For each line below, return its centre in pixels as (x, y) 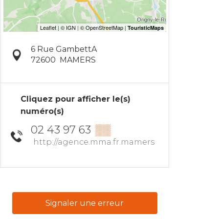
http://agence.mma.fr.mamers (94, 142)
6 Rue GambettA (64, 49)
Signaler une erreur (85, 203)
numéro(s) (42, 111)
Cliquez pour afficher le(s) (76, 99)
